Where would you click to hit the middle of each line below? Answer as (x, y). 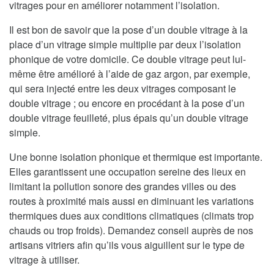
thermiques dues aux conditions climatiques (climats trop (131, 215)
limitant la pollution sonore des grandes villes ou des (123, 186)
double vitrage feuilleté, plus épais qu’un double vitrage (129, 117)
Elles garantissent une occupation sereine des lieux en (128, 171)
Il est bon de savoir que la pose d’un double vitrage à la (128, 29)
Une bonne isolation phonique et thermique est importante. (136, 157)
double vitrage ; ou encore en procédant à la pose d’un (127, 103)
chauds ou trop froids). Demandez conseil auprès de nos (131, 230)
